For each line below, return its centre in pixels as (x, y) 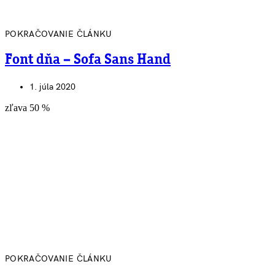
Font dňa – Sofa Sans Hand (88, 60)
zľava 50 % (27, 107)
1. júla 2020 (52, 87)
